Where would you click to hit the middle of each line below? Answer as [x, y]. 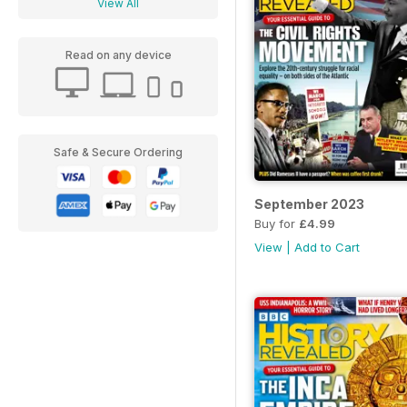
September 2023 [309, 204]
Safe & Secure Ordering [118, 152]
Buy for [277, 224]
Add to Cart [327, 248]
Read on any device [118, 55]
